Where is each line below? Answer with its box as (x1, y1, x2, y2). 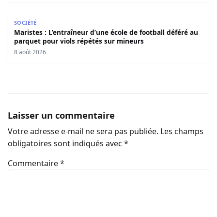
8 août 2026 (14, 47, 46, 56)
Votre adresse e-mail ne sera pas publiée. (8, 125, 158, 137)
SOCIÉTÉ (14, 18, 37, 26)
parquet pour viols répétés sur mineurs (14, 36, 144, 46)
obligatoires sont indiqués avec (8, 138, 124, 149)
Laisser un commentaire (8, 109, 115, 122)
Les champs (160, 125, 203, 137)
